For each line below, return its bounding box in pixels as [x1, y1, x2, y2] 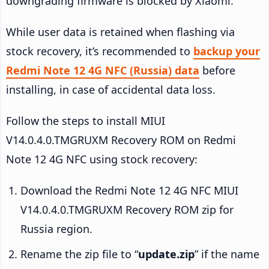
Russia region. [20, 222, 92, 237]
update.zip [138, 247, 195, 262]
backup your [193, 44, 260, 59]
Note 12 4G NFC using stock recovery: [6, 152, 198, 167]
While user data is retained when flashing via [6, 25, 235, 40]
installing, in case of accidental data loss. [6, 82, 216, 97]
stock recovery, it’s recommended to [6, 44, 193, 59]
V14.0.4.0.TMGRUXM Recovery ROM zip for [20, 202, 234, 217]
